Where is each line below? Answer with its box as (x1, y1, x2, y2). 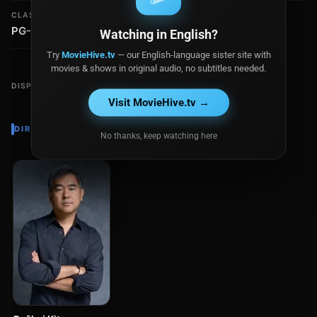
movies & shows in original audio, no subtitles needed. (51, 62, 266, 74)
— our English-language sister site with (115, 49, 271, 60)
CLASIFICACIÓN (11, 11, 81, 20)
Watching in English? (99, 26, 218, 42)
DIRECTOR (14, 124, 65, 134)
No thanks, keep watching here (100, 130, 217, 141)
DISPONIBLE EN (11, 81, 79, 91)
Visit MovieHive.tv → (108, 96, 209, 109)
